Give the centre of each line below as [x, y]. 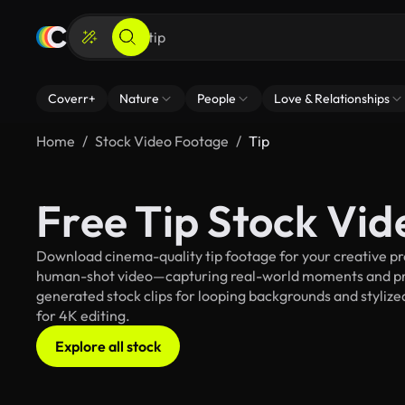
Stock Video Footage [162, 141]
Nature [139, 99]
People [217, 99]
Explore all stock [108, 346]
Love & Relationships [332, 99]
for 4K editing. [83, 316]
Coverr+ [72, 99]
